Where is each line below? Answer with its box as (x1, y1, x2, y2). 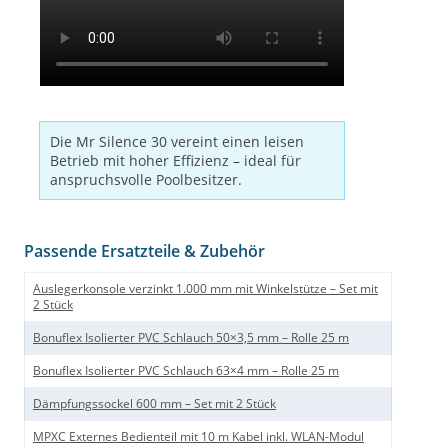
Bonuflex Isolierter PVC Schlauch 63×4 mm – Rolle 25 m (33, 362, 339, 380)
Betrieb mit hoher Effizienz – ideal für (50, 151, 301, 171)
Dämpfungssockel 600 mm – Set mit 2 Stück (33, 395, 276, 413)
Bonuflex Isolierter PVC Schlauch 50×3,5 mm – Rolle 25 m (33, 329, 349, 347)
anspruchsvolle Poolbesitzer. (50, 170, 242, 190)
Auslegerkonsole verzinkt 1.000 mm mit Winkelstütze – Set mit (33, 280, 378, 298)
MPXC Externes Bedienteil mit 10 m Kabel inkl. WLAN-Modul (33, 428, 364, 446)
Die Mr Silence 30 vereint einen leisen (50, 132, 304, 152)
